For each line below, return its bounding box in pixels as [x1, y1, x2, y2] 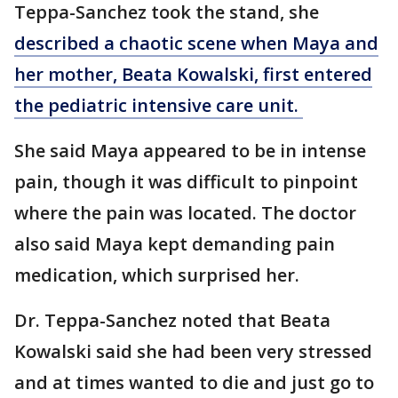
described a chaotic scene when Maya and [14, 31, 378, 56]
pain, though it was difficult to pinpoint [14, 170, 358, 195]
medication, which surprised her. [14, 263, 304, 288]
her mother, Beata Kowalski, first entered [14, 62, 372, 87]
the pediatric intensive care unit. [14, 93, 303, 118]
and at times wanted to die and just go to [14, 370, 374, 395]
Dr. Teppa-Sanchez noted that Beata [14, 308, 330, 333]
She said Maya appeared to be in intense [14, 139, 366, 163]
